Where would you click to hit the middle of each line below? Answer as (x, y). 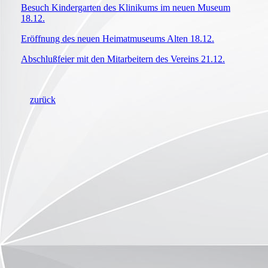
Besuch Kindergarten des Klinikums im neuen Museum (126, 8)
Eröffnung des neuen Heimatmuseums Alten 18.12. (118, 39)
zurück (43, 100)
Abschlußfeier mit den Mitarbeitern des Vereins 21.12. (123, 59)
